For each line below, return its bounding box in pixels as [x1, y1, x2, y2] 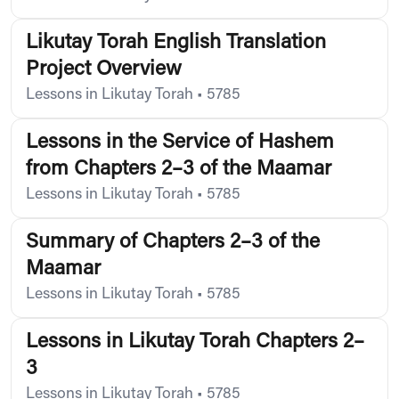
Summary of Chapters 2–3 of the [26, 232, 320, 253]
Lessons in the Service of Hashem [26, 132, 334, 153]
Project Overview [26, 59, 182, 80]
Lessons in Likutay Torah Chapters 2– [26, 331, 364, 353]
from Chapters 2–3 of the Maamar [26, 159, 331, 180]
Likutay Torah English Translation [26, 32, 326, 53]
